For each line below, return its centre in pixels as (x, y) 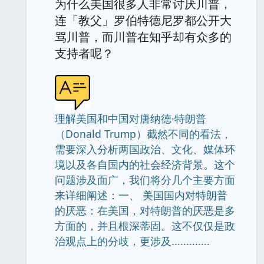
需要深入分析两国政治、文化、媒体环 (145, 149)
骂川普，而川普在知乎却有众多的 (143, 37)
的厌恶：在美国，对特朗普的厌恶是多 (145, 210)
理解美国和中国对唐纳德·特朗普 (131, 118)
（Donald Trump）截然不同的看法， (143, 134)
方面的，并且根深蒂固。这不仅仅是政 (145, 226)
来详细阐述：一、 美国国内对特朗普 (141, 195)
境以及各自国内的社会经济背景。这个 (145, 164)
